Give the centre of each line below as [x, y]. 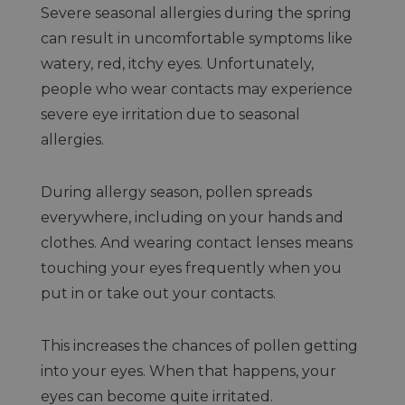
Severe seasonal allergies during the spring [196, 13]
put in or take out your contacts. [160, 293]
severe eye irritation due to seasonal [170, 114]
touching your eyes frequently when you [191, 268]
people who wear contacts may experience [196, 89]
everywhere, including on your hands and [192, 217]
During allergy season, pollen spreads [176, 192]
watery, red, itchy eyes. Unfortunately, [177, 64]
